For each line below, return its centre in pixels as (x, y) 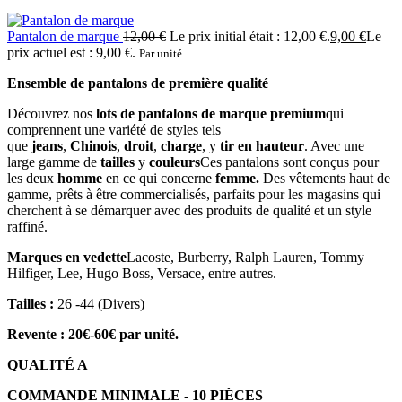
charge (181, 145)
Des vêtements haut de (327, 178)
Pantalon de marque (65, 36)
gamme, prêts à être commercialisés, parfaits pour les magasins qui (194, 194)
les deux (32, 178)
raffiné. (27, 226)
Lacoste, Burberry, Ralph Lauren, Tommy (245, 257)
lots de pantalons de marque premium (211, 113)
